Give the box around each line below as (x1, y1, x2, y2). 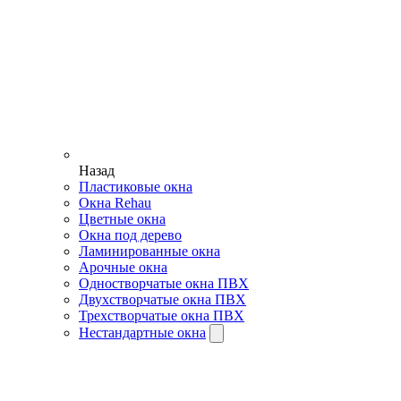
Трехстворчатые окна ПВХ (79, 308, 244, 324)
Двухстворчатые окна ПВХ (79, 292, 246, 308)
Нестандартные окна (79, 325, 206, 341)
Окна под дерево (79, 227, 182, 243)
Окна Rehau (79, 195, 151, 211)
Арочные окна (79, 260, 167, 276)
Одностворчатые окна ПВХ (79, 276, 249, 292)
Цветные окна (79, 211, 166, 227)
